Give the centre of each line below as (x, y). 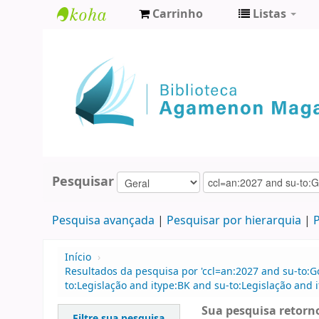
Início (78, 258)
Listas (270, 14)
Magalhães (96, 87)
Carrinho (178, 14)
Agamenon (96, 64)
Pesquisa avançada (103, 221)
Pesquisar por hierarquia (234, 221)
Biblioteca (92, 40)
